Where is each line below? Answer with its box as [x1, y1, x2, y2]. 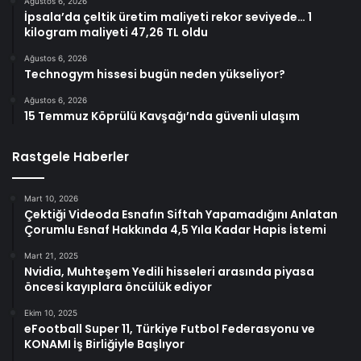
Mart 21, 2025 [24, 250, 78, 260]
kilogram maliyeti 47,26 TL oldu [24, 23, 208, 40]
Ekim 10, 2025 [24, 307, 77, 317]
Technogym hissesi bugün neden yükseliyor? [24, 65, 285, 82]
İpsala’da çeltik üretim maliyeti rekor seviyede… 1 [24, 8, 312, 25]
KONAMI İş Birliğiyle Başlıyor [24, 335, 185, 352]
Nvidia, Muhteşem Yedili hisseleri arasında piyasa [24, 263, 314, 280]
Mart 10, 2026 [24, 193, 78, 203]
